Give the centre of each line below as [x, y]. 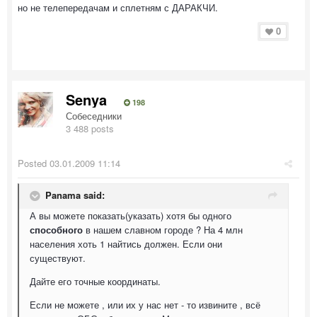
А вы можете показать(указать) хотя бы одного [131, 215]
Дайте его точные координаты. [95, 281]
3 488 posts [90, 128]
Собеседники [94, 116]
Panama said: [75, 195]
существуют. [58, 258]
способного [56, 230]
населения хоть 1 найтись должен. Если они [126, 244]
